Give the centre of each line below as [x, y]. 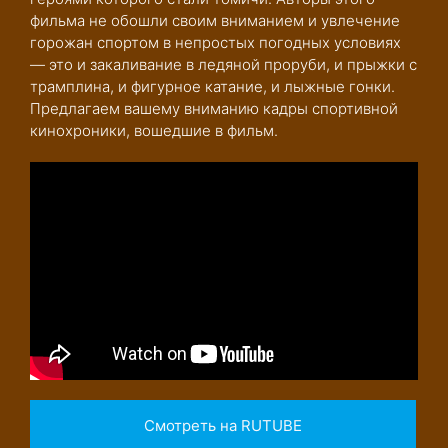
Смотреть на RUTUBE [223, 426]
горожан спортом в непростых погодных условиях [215, 42]
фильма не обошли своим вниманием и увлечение [215, 20]
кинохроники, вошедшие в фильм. [154, 130]
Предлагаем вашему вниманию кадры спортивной [214, 108]
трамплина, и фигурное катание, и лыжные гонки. [212, 86]
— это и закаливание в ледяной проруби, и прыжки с [223, 64]
